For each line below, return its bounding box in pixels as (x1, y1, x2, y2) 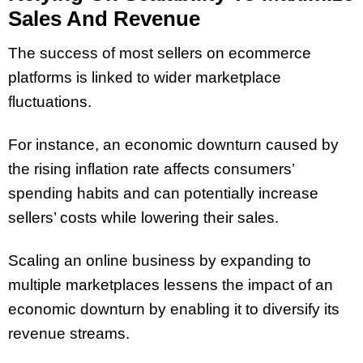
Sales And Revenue (8, 6, 200, 31)
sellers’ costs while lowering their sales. (8, 209, 279, 227)
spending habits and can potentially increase (8, 185, 318, 203)
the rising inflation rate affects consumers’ (8, 160, 294, 178)
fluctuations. (8, 93, 92, 111)
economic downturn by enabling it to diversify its (8, 301, 340, 318)
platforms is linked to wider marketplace (8, 69, 281, 87)
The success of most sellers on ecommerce (8, 45, 311, 62)
